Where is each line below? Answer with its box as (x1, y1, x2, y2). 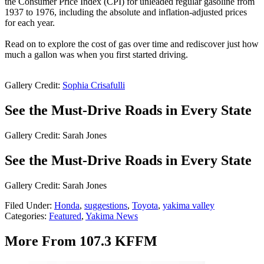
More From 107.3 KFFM (5, 233, 157, 249)
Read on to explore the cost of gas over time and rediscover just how (5, 39, 259, 49)
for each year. (5, 18, 55, 28)
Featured (49, 210, 81, 221)
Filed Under (5, 200, 49, 210)
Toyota (132, 200, 158, 210)
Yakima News (85, 210, 138, 221)
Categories (5, 210, 44, 221)
